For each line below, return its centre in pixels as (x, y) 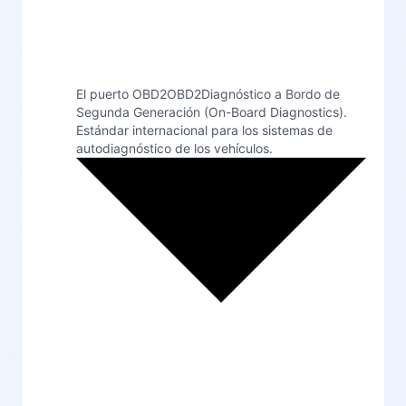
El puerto (104, 93)
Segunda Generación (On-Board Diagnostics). (212, 111)
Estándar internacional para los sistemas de (204, 130)
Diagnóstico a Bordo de (271, 93)
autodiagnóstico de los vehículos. (174, 148)
